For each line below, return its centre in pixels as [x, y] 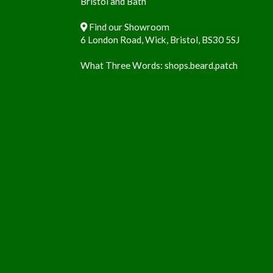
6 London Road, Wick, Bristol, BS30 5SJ [160, 39]
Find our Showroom [129, 27]
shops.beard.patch [201, 65]
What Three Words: [122, 65]
